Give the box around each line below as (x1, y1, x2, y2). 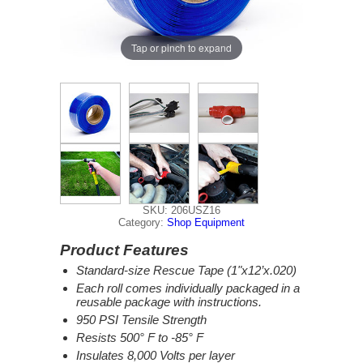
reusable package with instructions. (76, 295, 262, 310)
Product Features (60, 241, 189, 259)
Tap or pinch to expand (131, 40, 232, 54)
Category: (118, 216, 167, 229)
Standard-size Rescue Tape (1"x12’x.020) (76, 263, 297, 278)
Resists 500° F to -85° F (76, 331, 203, 345)
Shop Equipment (167, 216, 245, 229)
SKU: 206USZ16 (143, 204, 220, 217)
